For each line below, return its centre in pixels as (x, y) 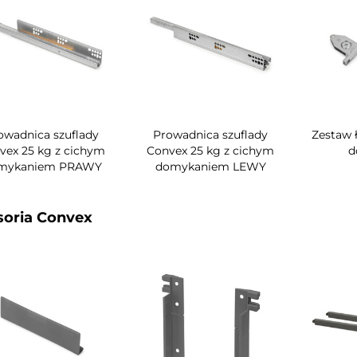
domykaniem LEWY (210, 167)
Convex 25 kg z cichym (211, 151)
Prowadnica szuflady (211, 135)
